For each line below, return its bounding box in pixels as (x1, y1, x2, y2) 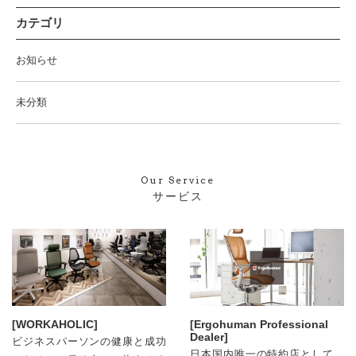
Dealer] (190, 331, 228, 343)
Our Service (141, 174, 215, 186)
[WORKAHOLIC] (12, 318, 98, 331)
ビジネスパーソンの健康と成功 (12, 335, 166, 347)
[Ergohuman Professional (190, 318, 328, 331)
